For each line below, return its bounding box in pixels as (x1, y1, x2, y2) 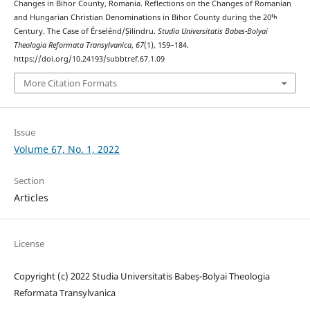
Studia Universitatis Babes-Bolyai (157, 26, 268, 36)
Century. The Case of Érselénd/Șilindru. (13, 26, 158, 36)
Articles (13, 191, 48, 205)
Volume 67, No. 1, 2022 (13, 143, 120, 156)
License (13, 237, 44, 250)
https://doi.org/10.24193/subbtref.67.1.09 (13, 53, 165, 64)
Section (13, 174, 44, 188)
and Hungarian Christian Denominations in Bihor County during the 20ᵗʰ (13, 12, 277, 22)
